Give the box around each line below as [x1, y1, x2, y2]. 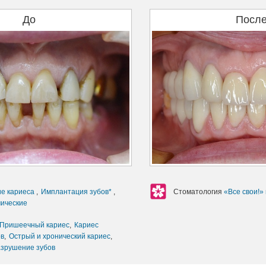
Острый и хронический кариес [9, 232, 110, 240]
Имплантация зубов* [41, 187, 113, 196]
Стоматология [173, 187, 224, 196]
